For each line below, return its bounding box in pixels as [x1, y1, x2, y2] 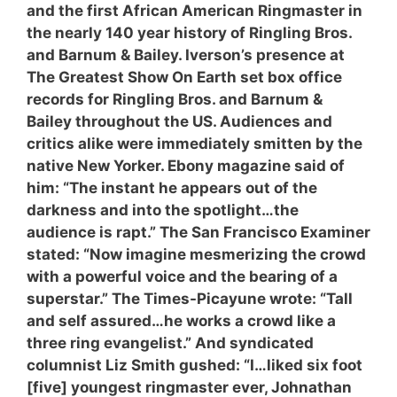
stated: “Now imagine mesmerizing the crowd [27, 245, 366, 263]
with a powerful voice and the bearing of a [27, 268, 338, 285]
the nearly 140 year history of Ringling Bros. [27, 24, 352, 42]
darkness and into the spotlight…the [27, 201, 299, 219]
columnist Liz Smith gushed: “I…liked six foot [27, 356, 362, 374]
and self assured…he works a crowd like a [27, 312, 336, 330]
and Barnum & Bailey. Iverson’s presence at [27, 46, 345, 64]
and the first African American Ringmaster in [27, 2, 362, 19]
